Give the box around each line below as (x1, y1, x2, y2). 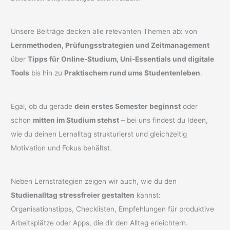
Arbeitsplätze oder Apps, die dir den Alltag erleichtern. (11, 219, 188, 227)
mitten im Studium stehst (33, 116, 120, 125)
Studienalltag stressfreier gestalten (11, 191, 135, 200)
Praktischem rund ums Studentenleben (64, 68, 201, 77)
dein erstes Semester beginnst (74, 102, 181, 111)
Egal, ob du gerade (11, 102, 75, 111)
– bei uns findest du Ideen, (119, 116, 208, 125)
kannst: (135, 191, 161, 200)
